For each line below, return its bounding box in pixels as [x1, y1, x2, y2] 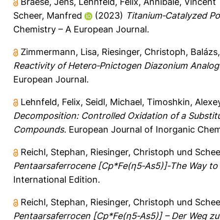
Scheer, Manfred [13, 10, 82, 21]
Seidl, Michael [85, 96, 142, 107]
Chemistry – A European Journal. [13, 24, 149, 34]
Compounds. [13, 124, 66, 135]
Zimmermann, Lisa [21, 46, 97, 57]
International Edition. [13, 174, 100, 185]
